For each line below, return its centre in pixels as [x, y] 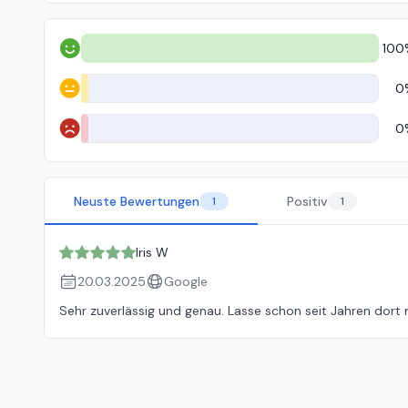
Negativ [81, 136]
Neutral [80, 96]
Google [186, 281]
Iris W [152, 252]
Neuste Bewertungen [137, 201]
